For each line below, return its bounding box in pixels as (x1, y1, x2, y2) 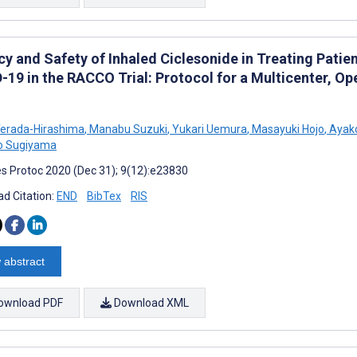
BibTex (87, 189, 121, 202)
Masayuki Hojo (249, 122, 324, 135)
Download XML (112, 296, 189, 309)
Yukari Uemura (170, 122, 247, 135)
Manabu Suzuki (87, 122, 167, 135)
